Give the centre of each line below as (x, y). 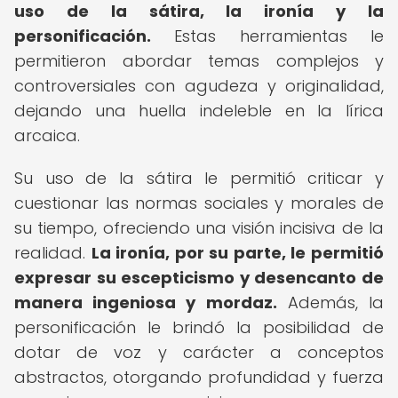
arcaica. (47, 135)
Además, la (330, 302)
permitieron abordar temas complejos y (199, 61)
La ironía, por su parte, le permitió (238, 253)
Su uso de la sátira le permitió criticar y (199, 178)
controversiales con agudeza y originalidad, (199, 86)
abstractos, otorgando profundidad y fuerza (199, 377)
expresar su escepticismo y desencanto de (199, 278)
